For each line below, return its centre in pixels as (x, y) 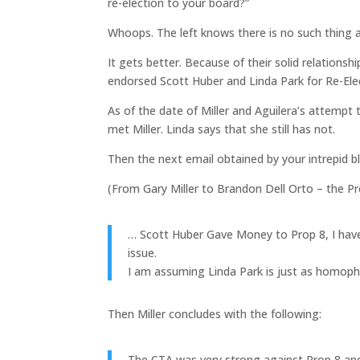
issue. (143, 253)
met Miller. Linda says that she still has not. (222, 129)
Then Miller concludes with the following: (215, 314)
